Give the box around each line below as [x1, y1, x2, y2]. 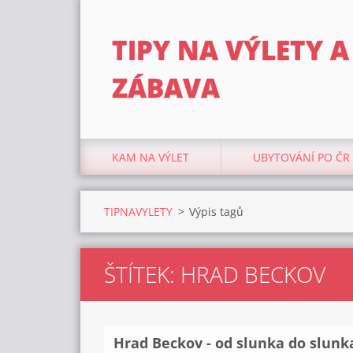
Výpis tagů [189, 204, 243, 219]
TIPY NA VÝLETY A [112, 32, 349, 68]
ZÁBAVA [112, 70, 220, 106]
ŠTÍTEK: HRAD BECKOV [104, 259, 325, 289]
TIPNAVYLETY [104, 204, 173, 219]
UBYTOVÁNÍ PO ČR [253, 150, 350, 165]
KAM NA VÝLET [112, 150, 189, 165]
